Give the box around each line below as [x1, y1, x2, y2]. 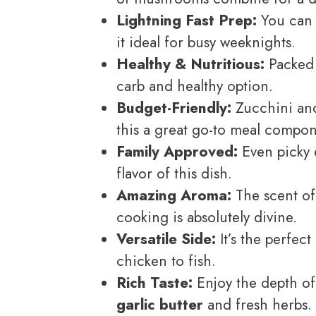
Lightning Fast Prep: [116, 9, 257, 31]
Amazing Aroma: [116, 184, 231, 206]
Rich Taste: [116, 272, 193, 293]
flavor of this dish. [116, 162, 232, 184]
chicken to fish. [116, 250, 216, 272]
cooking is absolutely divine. [116, 206, 297, 228]
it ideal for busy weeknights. [116, 31, 296, 53]
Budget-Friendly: [116, 97, 231, 119]
